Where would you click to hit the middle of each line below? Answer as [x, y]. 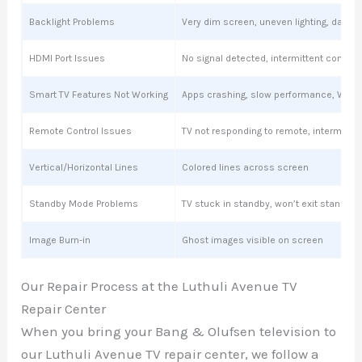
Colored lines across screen [246, 168]
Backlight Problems [72, 22]
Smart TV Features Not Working [99, 95]
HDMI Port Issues [67, 59]
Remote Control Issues [81, 131]
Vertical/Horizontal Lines [84, 168]
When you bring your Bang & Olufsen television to [179, 332]
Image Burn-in [60, 240]
